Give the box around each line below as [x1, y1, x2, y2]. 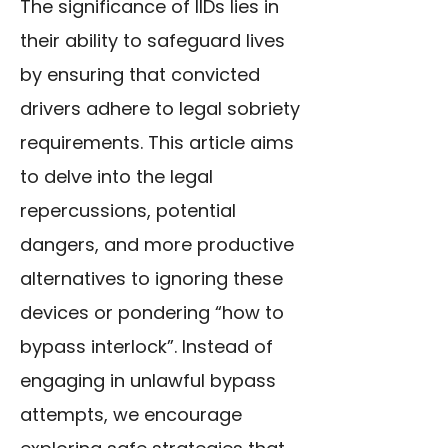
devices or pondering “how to [20, 300, 284, 326]
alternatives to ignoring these [20, 266, 283, 292]
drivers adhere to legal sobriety [20, 96, 300, 122]
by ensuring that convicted [20, 62, 260, 88]
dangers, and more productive [20, 232, 294, 258]
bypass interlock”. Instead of [20, 334, 273, 360]
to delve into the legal [20, 164, 213, 190]
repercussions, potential [20, 198, 236, 224]
